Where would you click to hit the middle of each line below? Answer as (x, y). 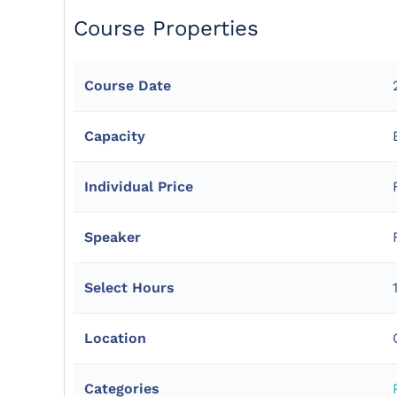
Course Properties (166, 28)
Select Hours (129, 288)
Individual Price (139, 187)
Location (115, 338)
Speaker (113, 237)
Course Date (128, 86)
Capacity (115, 136)
